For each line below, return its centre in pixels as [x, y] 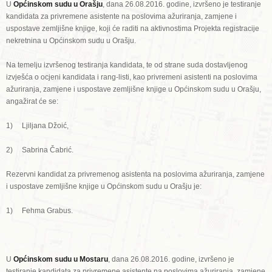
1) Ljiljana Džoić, [37, 126]
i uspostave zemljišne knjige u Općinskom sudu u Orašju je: [104, 186]
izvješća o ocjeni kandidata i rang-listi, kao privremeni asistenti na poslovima [132, 77]
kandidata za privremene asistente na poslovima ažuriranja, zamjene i [121, 16]
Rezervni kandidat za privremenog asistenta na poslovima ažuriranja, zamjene [135, 174]
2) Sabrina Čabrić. [40, 150]
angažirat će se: [32, 101]
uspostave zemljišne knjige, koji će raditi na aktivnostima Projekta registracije [133, 29]
